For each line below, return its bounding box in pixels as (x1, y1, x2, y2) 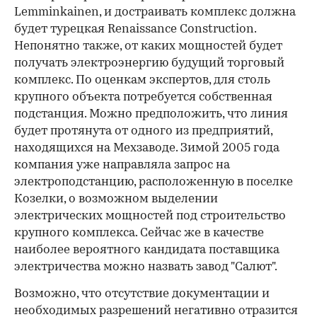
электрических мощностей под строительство (14, 210, 286, 223)
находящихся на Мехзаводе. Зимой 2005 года (14, 142, 279, 155)
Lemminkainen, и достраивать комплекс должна (14, 6, 296, 19)
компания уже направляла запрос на (14, 159, 230, 172)
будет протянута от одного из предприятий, (14, 125, 272, 138)
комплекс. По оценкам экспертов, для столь (14, 74, 270, 87)
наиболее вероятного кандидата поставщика (14, 244, 279, 257)
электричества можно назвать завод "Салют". (14, 261, 277, 274)
